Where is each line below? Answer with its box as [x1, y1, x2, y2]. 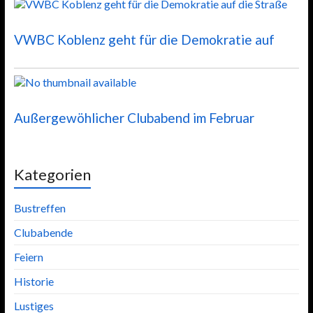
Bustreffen [13, 201, 66, 214]
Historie [13, 274, 54, 288]
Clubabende [13, 225, 73, 239]
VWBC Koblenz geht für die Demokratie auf [13, 31, 275, 48]
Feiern [13, 249, 43, 263]
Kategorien [13, 164, 91, 184]
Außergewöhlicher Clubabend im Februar [13, 109, 254, 126]
